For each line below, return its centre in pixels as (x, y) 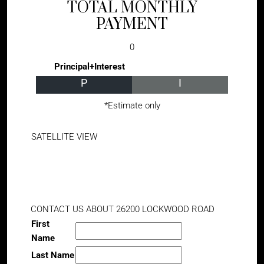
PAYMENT (132, 24)
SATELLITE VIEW (64, 137)
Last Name (53, 255)
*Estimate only (132, 105)
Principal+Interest (90, 67)
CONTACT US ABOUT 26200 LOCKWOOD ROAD (123, 209)
